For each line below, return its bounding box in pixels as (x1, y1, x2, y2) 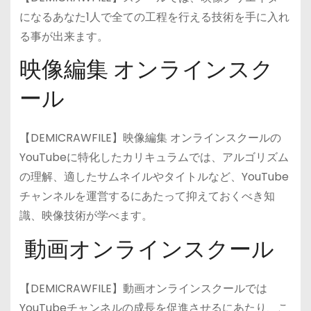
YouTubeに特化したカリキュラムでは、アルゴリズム (19, 149, 289, 166)
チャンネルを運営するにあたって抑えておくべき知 (19, 188, 275, 205)
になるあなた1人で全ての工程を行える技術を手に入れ (19, 8, 289, 25)
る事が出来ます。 (19, 28, 108, 44)
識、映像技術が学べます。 (19, 208, 153, 224)
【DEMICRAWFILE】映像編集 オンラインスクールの (19, 130, 281, 146)
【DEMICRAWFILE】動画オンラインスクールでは (19, 280, 267, 297)
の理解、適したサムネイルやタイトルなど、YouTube (19, 169, 289, 185)
